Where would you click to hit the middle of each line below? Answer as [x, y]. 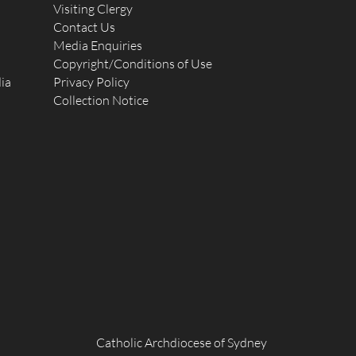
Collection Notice [101, 100]
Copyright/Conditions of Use [133, 64]
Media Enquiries [98, 45]
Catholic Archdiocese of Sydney [182, 342]
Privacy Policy [92, 82]
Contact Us [85, 27]
